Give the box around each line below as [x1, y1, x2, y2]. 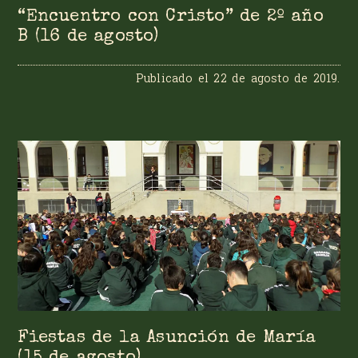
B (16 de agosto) [18, 29, 159, 46]
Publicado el [135, 70, 214, 86]
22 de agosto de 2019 [213, 70, 338, 86]
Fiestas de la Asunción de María [18, 329, 316, 347]
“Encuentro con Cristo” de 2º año [18, 9, 324, 26]
